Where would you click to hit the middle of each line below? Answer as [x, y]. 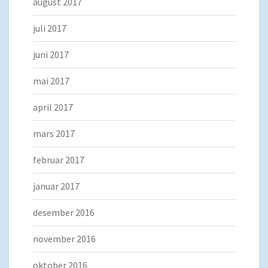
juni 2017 [51, 55]
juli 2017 [50, 28]
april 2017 [53, 107]
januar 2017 [56, 186]
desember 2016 [64, 213]
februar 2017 [59, 160]
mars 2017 [54, 134]
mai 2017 [51, 81]
